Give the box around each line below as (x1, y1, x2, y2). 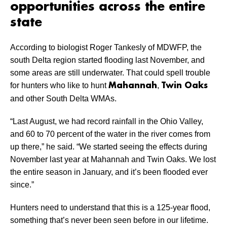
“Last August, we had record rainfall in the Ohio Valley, (10, 117, 203, 126)
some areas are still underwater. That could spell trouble (10, 68, 210, 78)
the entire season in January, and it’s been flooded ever (10, 168, 208, 177)
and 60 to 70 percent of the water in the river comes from (10, 130, 210, 139)
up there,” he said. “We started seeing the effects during (10, 142, 207, 152)
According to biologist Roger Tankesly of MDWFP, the (10, 43, 202, 52)
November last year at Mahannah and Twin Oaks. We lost (10, 155, 216, 164)
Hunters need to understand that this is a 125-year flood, (10, 203, 210, 212)
